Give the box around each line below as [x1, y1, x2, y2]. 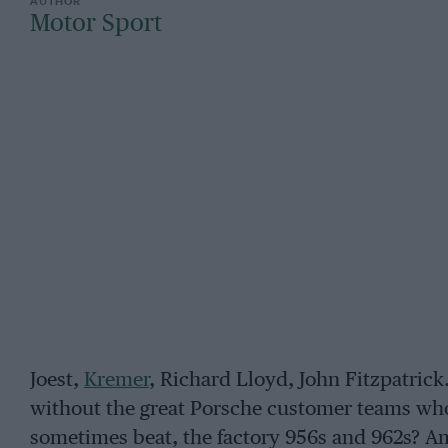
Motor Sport [29, 12, 162, 37]
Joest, [29, 370, 84, 390]
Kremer [83, 370, 149, 390]
